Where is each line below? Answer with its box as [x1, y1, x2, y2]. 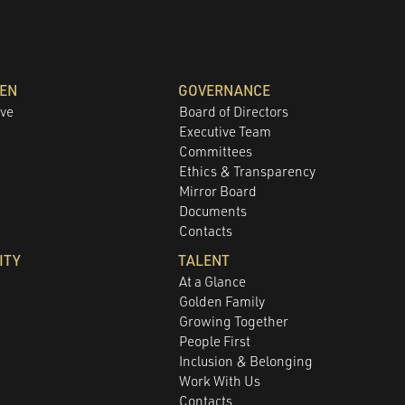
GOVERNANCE [178, 80, 271, 99]
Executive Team [179, 122, 272, 140]
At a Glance [179, 272, 247, 290]
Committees [179, 142, 253, 160]
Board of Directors [179, 102, 289, 120]
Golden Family [179, 292, 266, 310]
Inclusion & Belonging [179, 352, 314, 370]
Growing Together [179, 312, 289, 330]
